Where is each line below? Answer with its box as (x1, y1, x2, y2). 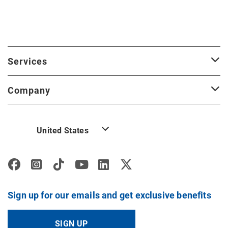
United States (37, 125, 89, 135)
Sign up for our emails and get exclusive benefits (8, 189, 211, 201)
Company (8, 85, 51, 96)
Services (8, 56, 48, 67)
